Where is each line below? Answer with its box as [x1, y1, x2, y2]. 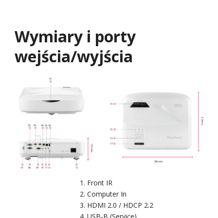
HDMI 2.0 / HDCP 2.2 [87, 200, 153, 210]
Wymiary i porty [15, 25, 136, 47]
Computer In [87, 189, 127, 199]
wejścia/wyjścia [15, 45, 133, 67]
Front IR [87, 178, 112, 187]
